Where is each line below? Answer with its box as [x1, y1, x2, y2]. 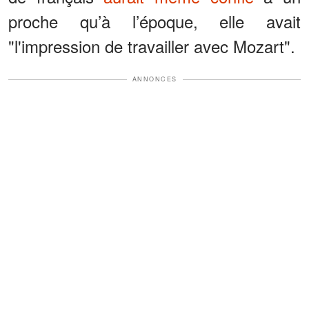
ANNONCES [132, 74, 177, 84]
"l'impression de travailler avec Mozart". [8, 34, 295, 59]
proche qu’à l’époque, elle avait [8, 9, 301, 34]
